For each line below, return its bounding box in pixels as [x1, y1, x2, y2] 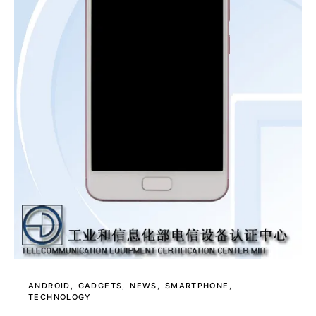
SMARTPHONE [164, 281, 229, 291]
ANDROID [28, 281, 71, 291]
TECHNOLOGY [28, 292, 92, 303]
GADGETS [78, 281, 123, 291]
